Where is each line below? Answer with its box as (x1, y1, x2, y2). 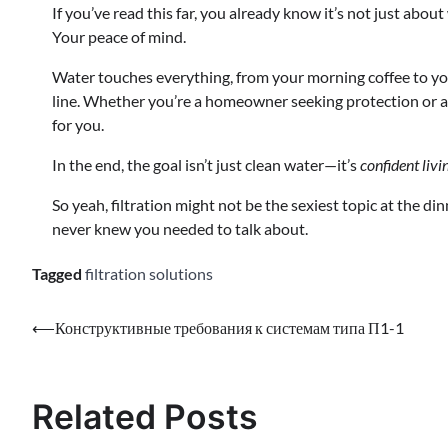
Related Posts (32, 396, 258, 438)
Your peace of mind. (52, 26, 186, 46)
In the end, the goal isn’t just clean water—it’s (52, 154, 360, 174)
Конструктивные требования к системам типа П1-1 (55, 317, 404, 337)
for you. (52, 114, 104, 134)
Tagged (32, 263, 85, 283)
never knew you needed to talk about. (52, 218, 308, 238)
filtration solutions (85, 263, 213, 283)
